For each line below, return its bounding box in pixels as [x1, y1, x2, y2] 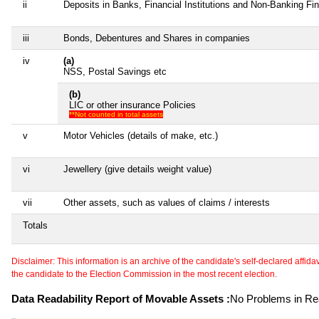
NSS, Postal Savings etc [63, 66, 167, 77]
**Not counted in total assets [69, 110, 163, 118]
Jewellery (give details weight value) [63, 163, 211, 174]
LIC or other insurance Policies [69, 99, 196, 110]
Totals [23, 219, 48, 231]
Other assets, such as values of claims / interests [63, 197, 270, 208]
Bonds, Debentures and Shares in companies [63, 32, 250, 43]
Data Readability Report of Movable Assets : [11, 292, 230, 305]
